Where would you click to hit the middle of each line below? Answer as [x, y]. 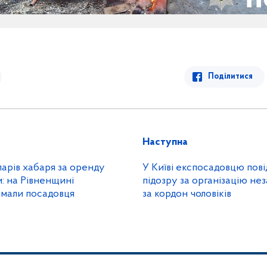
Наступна [165, 142]
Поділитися [230, 77]
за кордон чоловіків [187, 194]
